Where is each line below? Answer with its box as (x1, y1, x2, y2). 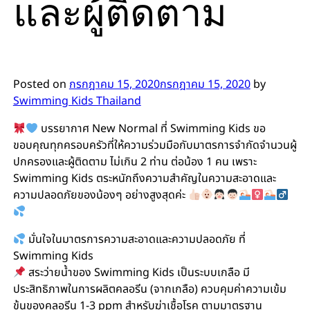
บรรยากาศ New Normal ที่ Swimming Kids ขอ (38, 120, 266, 137)
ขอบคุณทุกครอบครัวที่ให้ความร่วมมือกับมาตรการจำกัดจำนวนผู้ (12, 136, 297, 154)
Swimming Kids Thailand (12, 92, 141, 109)
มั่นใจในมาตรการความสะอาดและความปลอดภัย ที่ (26, 230, 246, 248)
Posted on (12, 75, 69, 93)
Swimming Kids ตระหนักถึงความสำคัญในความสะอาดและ (12, 170, 276, 187)
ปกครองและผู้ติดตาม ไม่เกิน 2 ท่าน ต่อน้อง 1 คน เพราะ (12, 153, 257, 170)
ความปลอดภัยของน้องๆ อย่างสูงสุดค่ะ (12, 186, 188, 203)
